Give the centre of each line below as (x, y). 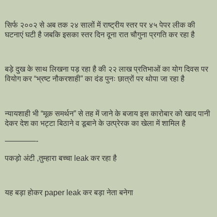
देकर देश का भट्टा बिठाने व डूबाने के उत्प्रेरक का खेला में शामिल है (96, 123)
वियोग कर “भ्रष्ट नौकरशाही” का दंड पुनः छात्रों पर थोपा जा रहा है (96, 79)
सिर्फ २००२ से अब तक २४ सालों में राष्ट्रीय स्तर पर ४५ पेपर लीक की (100, 25)
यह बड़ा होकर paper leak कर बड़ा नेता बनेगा (69, 193)
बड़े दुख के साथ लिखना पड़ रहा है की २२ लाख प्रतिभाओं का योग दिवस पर (107, 69)
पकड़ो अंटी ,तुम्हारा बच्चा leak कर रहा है (61, 158)
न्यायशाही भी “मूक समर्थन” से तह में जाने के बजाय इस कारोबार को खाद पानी (108, 113)
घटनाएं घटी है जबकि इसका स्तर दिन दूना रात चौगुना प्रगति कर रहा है (101, 34)
